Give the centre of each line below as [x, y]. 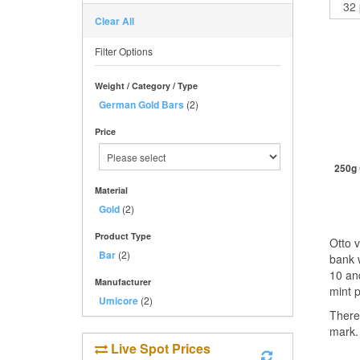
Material [111, 190]
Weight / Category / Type [146, 86]
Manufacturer [123, 282]
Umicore [119, 301]
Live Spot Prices [159, 348]
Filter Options [124, 51]
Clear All [115, 21]
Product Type [123, 236]
